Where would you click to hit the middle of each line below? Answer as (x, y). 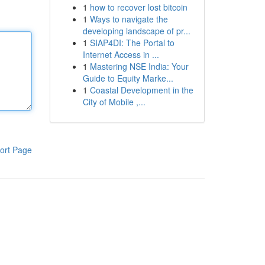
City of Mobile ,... (114, 102)
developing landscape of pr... (136, 31)
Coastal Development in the (141, 90)
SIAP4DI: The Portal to (132, 43)
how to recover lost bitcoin (138, 7)
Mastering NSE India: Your (139, 66)
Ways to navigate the (129, 19)
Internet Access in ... (121, 54)
